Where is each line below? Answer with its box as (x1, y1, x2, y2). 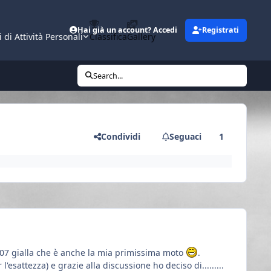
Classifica (89, 31, 127, 42)
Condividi (101, 130, 141, 142)
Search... (93, 70, 123, 81)
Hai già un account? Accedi (77, 25, 178, 36)
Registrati (202, 25, 240, 36)
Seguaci (169, 130, 201, 142)
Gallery (126, 31, 155, 42)
